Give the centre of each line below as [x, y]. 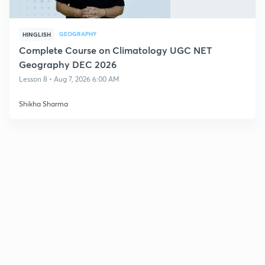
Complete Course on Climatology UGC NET [115, 50]
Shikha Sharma [43, 104]
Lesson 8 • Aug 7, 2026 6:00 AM [69, 79]
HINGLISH [37, 34]
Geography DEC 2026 [68, 64]
